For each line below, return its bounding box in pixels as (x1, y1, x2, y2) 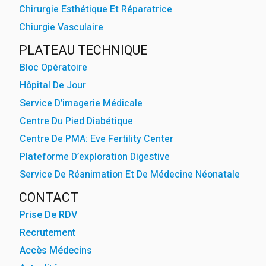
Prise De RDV (20, 208, 77, 220)
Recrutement (20, 226, 75, 238)
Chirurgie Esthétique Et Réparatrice (19, 2, 172, 17)
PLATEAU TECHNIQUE (19, 42, 147, 58)
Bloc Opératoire (20, 60, 87, 75)
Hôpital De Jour (20, 78, 86, 93)
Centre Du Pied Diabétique (20, 113, 133, 128)
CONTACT (19, 189, 78, 205)
